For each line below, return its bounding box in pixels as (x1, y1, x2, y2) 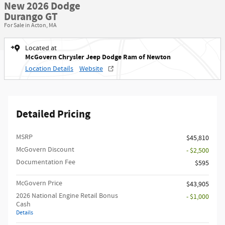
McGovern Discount (16, 145, 74, 154)
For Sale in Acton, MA (4, 21, 57, 30)
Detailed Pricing (16, 107, 90, 122)
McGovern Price (16, 179, 62, 188)
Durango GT (4, 10, 58, 24)
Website (79, 64, 103, 73)
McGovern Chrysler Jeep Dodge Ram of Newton (25, 52, 171, 62)
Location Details (25, 64, 73, 73)
